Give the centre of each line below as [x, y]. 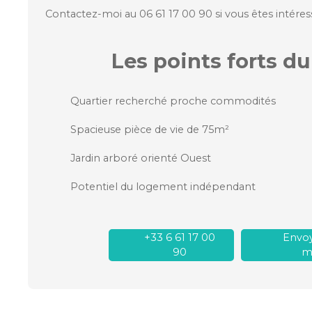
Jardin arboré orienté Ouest [141, 158]
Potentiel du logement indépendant [163, 186]
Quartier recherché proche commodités [173, 101]
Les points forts [194, 61]
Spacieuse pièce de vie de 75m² [150, 129]
